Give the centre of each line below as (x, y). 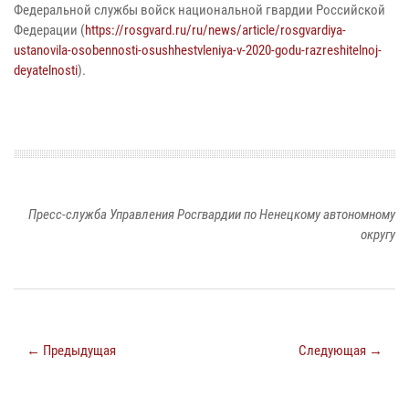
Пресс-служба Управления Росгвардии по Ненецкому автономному (212, 214)
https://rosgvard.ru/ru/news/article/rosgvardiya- (215, 30)
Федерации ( (49, 30)
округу (378, 234)
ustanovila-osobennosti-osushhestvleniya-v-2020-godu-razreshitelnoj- (198, 50)
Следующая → (341, 350)
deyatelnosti (46, 70)
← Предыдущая (71, 350)
